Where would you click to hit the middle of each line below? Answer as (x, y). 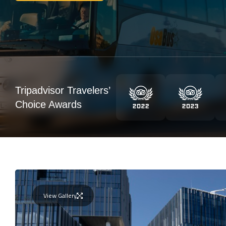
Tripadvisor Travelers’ (63, 90)
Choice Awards (48, 104)
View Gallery (60, 195)
